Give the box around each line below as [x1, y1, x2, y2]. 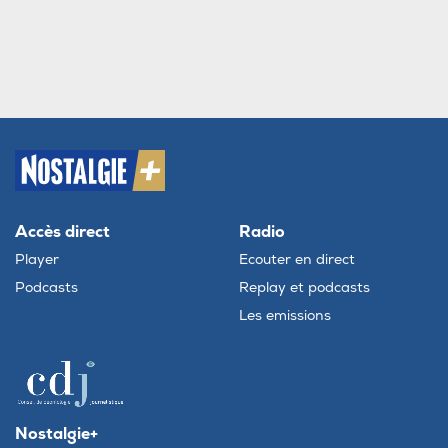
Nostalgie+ [15, 424, 98, 445]
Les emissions [239, 307, 331, 325]
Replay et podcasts [239, 279, 370, 297]
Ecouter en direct [239, 251, 355, 269]
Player [15, 251, 59, 269]
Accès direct [15, 222, 110, 243]
